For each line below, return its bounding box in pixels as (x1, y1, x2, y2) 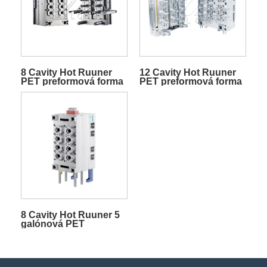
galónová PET (20, 219, 85, 229)
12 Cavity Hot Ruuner (139, 67, 236, 78)
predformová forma (20, 228, 108, 238)
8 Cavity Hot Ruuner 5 (20, 210, 120, 221)
